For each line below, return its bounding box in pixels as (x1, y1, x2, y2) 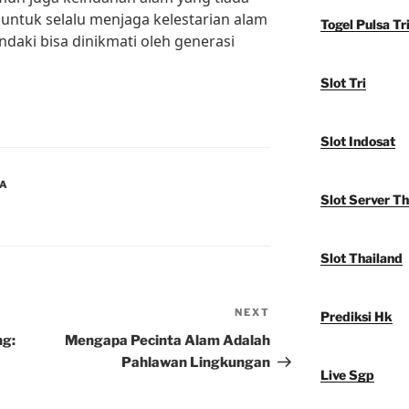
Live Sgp (320, 367, 374, 383)
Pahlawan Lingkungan (121, 354, 271, 372)
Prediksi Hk (320, 309, 393, 325)
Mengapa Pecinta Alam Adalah (65, 332, 271, 350)
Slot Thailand (320, 250, 403, 267)
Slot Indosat (320, 133, 395, 150)
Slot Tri (320, 75, 366, 91)
